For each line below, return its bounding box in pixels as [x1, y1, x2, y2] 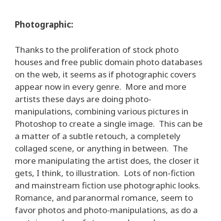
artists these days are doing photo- [15, 93, 151, 105]
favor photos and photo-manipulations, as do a [15, 204, 198, 216]
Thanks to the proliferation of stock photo [15, 43, 179, 55]
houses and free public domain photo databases [15, 56, 202, 68]
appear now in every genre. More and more [15, 80, 186, 92]
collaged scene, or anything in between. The [15, 142, 188, 154]
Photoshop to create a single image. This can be [15, 117, 203, 129]
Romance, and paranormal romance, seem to [15, 191, 193, 203]
